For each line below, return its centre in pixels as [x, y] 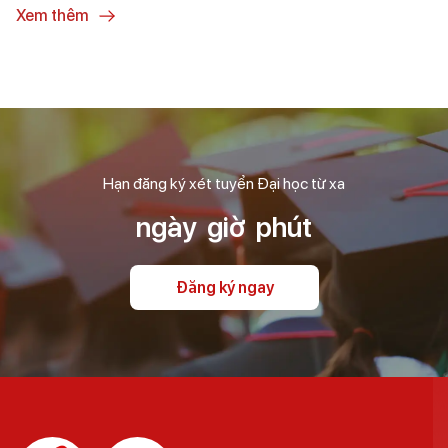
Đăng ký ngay [224, 288]
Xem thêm [52, 15]
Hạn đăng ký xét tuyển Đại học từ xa [224, 184]
